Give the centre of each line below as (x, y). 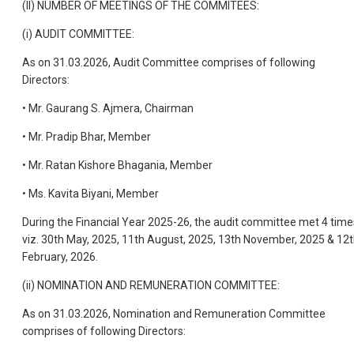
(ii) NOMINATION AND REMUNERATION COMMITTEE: (151, 285)
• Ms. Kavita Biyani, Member (90, 193)
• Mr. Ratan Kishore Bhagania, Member (117, 165)
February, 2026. (60, 256)
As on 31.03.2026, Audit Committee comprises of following (169, 62)
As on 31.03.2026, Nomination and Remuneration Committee (174, 313)
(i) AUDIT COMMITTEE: (78, 34)
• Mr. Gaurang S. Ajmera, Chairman (108, 108)
